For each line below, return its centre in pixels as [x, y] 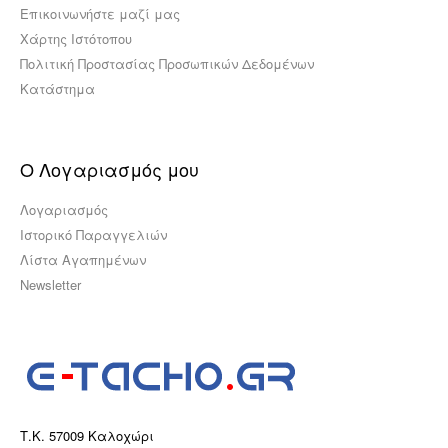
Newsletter [50, 284]
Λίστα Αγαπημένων [83, 259]
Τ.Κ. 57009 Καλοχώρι [87, 435]
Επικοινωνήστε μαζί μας [100, 13]
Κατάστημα [57, 88]
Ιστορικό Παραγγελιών [93, 234]
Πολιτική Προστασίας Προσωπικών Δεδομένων [167, 63]
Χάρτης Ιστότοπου [76, 38]
